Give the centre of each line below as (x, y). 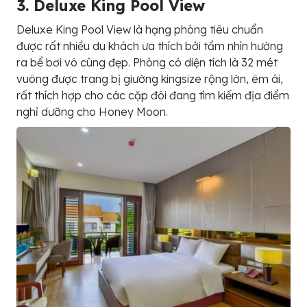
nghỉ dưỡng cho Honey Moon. (92, 112)
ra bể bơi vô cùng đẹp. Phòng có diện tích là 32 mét (147, 63)
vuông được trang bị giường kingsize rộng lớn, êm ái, (150, 79)
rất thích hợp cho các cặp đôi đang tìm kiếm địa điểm (153, 96)
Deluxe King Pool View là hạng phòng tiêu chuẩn (140, 30)
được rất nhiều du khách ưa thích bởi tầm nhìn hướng (150, 46)
